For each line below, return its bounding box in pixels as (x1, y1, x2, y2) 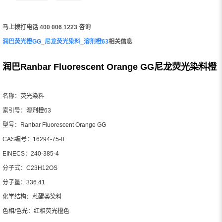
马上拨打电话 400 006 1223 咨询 (2, 23, 91, 31)
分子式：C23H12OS (2, 164, 57, 171)
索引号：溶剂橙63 (2, 107, 51, 114)
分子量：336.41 (2, 178, 45, 186)
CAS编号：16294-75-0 (2, 135, 64, 143)
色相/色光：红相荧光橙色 (2, 207, 69, 215)
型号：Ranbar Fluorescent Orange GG (2, 121, 106, 128)
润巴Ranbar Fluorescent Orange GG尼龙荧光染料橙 (2, 61, 217, 72)
